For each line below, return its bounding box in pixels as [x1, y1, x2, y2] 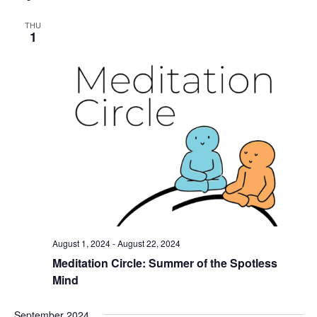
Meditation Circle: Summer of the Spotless [52, 255, 277, 272]
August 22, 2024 [117, 237, 180, 250]
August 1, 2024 [52, 237, 110, 250]
